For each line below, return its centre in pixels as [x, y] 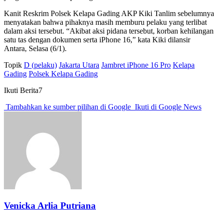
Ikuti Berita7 [23, 91]
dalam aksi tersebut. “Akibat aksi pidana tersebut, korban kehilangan [109, 31]
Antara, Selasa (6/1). [35, 49]
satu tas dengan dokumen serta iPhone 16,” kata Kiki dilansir [97, 40]
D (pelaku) [40, 65]
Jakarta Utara [79, 65]
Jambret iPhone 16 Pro [136, 65]
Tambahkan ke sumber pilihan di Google [68, 107]
